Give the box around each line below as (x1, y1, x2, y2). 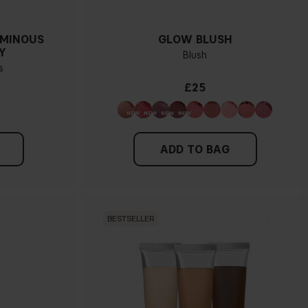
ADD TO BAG (160, 142, 230, 156)
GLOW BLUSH (157, 32, 232, 46)
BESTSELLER (107, 213, 155, 224)
